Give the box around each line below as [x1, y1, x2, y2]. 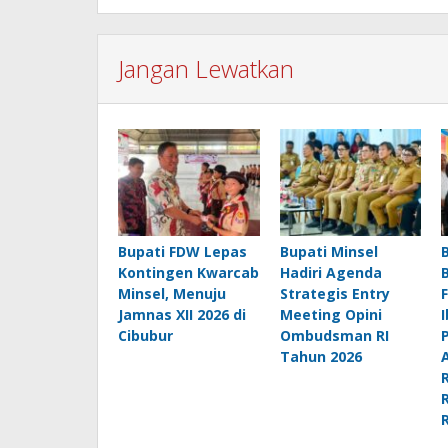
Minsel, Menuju [118, 283, 226, 303]
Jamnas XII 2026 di [118, 304, 246, 324]
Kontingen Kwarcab [118, 262, 259, 282]
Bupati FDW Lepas [118, 241, 247, 261]
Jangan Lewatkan [118, 52, 294, 86]
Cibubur [118, 325, 173, 345]
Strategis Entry [279, 283, 390, 303]
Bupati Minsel [279, 241, 378, 261]
